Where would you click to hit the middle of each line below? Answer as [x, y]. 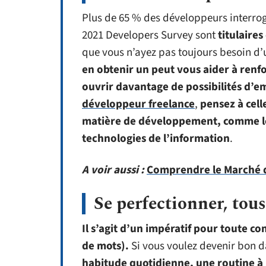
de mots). [105, 246]
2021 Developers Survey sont [150, 35]
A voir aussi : [113, 170]
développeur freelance [138, 104]
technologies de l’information [156, 139]
